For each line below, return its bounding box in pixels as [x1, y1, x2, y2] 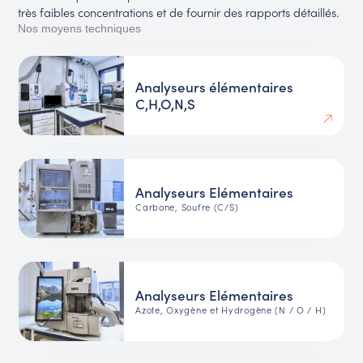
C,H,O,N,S [135, 93, 196, 113]
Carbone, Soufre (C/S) [135, 200, 239, 214]
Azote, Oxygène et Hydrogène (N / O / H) [135, 303, 327, 317]
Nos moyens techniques [18, 23, 142, 36]
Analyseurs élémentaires [135, 76, 294, 96]
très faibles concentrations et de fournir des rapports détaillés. [18, 3, 343, 21]
